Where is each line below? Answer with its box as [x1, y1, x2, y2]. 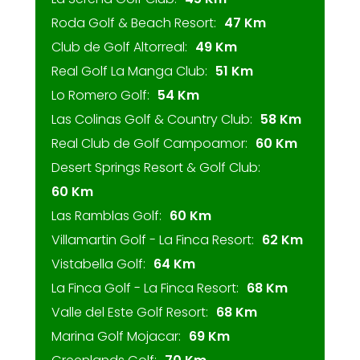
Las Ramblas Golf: [51, 207, 162, 225]
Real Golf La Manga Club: [51, 62, 207, 80]
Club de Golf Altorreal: [51, 38, 187, 56]
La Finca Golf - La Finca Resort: [51, 279, 239, 297]
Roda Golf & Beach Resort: [51, 14, 216, 32]
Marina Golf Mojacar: [51, 327, 181, 346]
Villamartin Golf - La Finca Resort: [51, 231, 254, 249]
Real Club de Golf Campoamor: [51, 134, 247, 153]
